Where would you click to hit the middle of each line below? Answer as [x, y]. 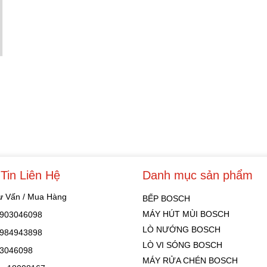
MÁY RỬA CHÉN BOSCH [190, 260]
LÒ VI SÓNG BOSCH [182, 245]
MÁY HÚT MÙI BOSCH [186, 214]
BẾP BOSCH [166, 198]
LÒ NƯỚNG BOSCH [181, 229]
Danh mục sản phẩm [198, 175]
